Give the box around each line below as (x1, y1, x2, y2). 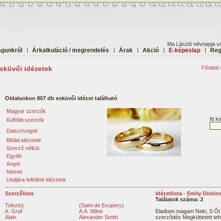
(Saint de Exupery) (79, 202, 124, 208)
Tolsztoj (5, 202, 23, 208)
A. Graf (5, 208, 22, 214)
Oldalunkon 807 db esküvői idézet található (5, 95, 117, 101)
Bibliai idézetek (6, 137, 41, 143)
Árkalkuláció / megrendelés (32, 47, 109, 54)
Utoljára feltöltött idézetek (6, 177, 66, 183)
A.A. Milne (79, 208, 103, 214)
